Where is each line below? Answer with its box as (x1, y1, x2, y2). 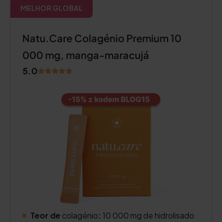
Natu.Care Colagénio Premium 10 (22, 32, 181, 44)
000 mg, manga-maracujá (22, 49, 149, 61)
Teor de (30, 210, 60, 221)
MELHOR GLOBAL (20, 3, 83, 12)
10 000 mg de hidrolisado (101, 210, 194, 221)
